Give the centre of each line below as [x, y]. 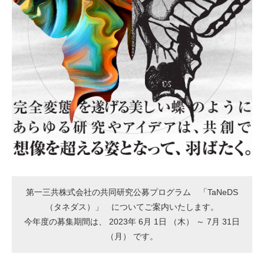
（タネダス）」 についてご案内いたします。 [132, 207]
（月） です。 [132, 236]
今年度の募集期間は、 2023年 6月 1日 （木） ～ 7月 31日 [132, 222]
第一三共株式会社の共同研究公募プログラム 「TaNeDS [132, 192]
